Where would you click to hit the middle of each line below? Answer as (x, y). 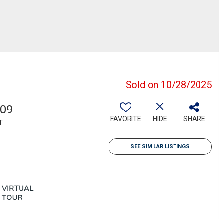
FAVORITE (126, 119)
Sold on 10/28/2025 (169, 85)
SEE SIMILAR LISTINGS (160, 146)
